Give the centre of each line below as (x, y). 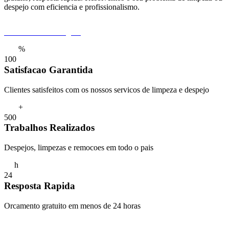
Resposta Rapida (40, 186)
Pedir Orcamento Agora (42, 32)
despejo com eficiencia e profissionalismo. (72, 7)
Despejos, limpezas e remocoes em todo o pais (79, 148)
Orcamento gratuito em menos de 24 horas (72, 205)
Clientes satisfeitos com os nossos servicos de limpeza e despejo (107, 89)
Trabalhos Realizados (49, 128)
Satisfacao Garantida (49, 70)
